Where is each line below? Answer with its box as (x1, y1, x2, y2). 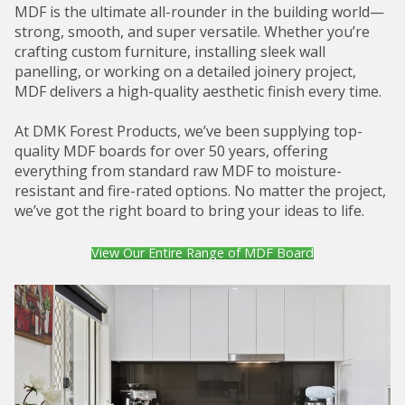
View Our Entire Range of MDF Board (91, 244, 314, 262)
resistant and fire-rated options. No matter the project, (14, 181, 386, 202)
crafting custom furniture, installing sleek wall (14, 42, 325, 62)
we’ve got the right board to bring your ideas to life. (14, 201, 364, 221)
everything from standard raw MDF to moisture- (14, 161, 342, 182)
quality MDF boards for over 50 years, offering (14, 141, 328, 162)
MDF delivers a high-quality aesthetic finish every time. (14, 81, 381, 102)
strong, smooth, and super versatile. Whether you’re (14, 22, 370, 42)
